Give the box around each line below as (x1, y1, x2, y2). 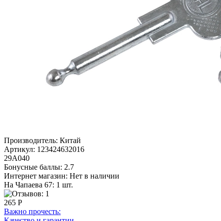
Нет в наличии (70, 171, 119, 180)
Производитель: (4, 136, 58, 145)
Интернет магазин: (4, 171, 68, 180)
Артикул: (4, 145, 35, 153)
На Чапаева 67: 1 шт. (4, 180, 73, 189)
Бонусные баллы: (4, 162, 62, 171)
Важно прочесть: (4, 207, 61, 216)
